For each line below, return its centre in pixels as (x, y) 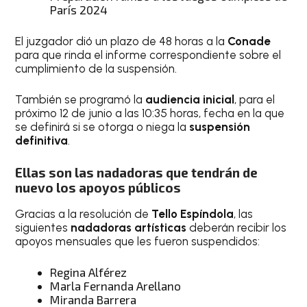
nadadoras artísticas (129, 227)
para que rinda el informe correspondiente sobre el (148, 54)
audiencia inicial (190, 99)
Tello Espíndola (192, 213)
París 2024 (79, 10)
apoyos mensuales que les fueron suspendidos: (138, 241)
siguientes (43, 227)
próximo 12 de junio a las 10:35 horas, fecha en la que (150, 113)
